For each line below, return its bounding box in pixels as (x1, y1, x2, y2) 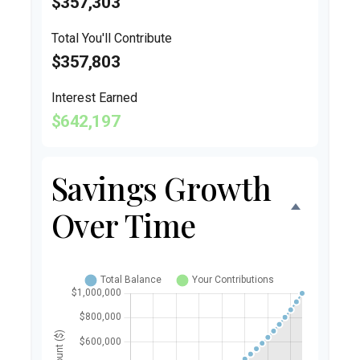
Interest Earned (51, 90, 137, 106)
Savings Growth (51, 167, 272, 210)
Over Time (51, 204, 197, 247)
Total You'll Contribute (51, 31, 172, 47)
